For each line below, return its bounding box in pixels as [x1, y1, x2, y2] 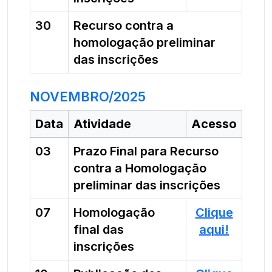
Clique [195, 205, 233, 220]
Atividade [73, 117, 131, 131]
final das [73, 222, 124, 237]
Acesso [191, 117, 237, 131]
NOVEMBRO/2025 [30, 89, 146, 104]
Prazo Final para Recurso [73, 144, 219, 158]
